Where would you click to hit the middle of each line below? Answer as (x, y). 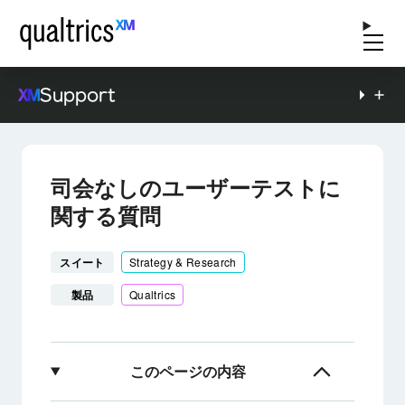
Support (78, 95)
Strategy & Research (183, 262)
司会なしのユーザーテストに (196, 187)
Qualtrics (153, 294)
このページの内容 (188, 371)
